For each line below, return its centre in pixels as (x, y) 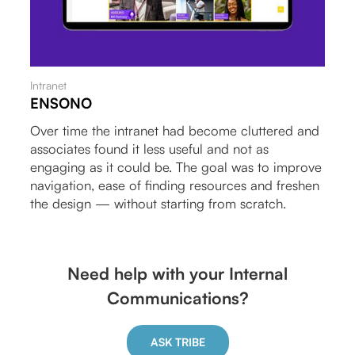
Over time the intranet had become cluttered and (175, 131)
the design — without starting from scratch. (158, 204)
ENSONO (61, 103)
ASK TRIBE (177, 342)
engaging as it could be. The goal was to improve (176, 167)
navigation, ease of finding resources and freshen (175, 185)
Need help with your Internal (177, 273)
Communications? (177, 298)
